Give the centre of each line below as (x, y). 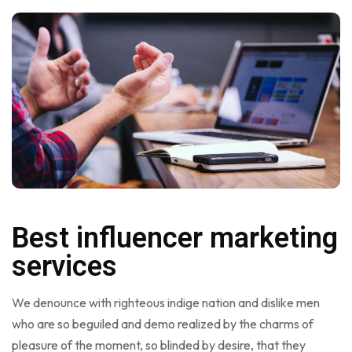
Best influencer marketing (175, 238)
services (64, 266)
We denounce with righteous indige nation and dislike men (166, 302)
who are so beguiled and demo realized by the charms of (163, 323)
